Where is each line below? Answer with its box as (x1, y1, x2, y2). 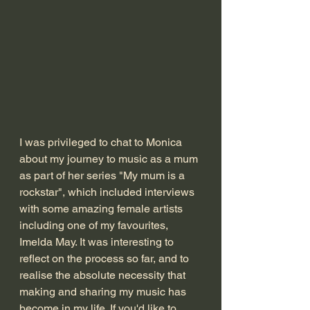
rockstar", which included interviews (19, 185, 197, 199)
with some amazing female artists (19, 202, 185, 216)
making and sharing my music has (19, 285, 189, 299)
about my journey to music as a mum (19, 152, 201, 166)
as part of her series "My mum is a (19, 169, 188, 183)
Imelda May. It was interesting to (19, 235, 176, 249)
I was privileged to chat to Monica (19, 136, 185, 149)
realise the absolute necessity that (19, 268, 188, 282)
